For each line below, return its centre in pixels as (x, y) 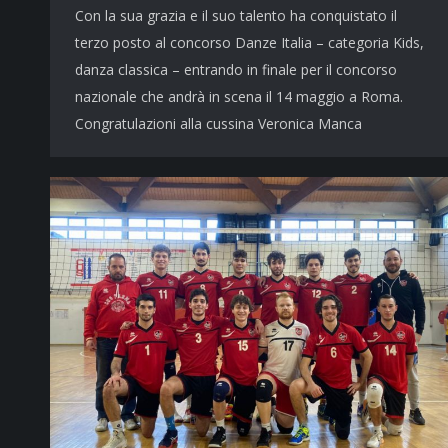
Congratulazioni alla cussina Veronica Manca (218, 123)
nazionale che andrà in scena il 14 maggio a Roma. (239, 96)
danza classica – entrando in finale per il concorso (236, 69)
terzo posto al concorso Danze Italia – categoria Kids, (249, 42)
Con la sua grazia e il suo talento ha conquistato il (236, 15)
